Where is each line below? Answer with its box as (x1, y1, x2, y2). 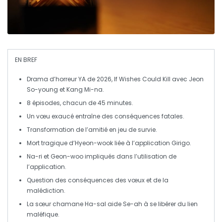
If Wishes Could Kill (114, 74, 170, 83)
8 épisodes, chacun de (27, 98, 98, 107)
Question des (27, 175, 68, 184)
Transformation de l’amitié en (27, 125, 118, 134)
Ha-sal (85, 199, 106, 208)
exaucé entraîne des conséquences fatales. (50, 111, 184, 120)
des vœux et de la (113, 175, 168, 184)
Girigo (171, 138, 190, 147)
